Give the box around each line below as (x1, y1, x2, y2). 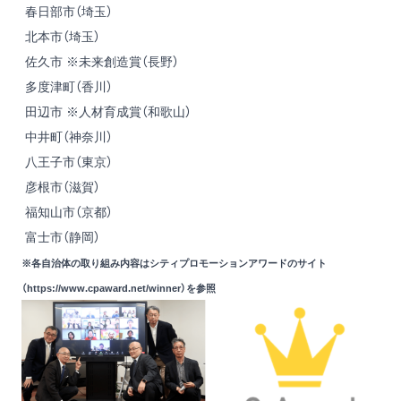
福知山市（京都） (21, 205, 113, 220)
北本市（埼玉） (21, 30, 100, 45)
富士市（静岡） (21, 230, 100, 245)
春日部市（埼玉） (21, 4, 113, 20)
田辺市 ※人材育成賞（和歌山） (21, 105, 192, 120)
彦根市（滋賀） (21, 180, 100, 195)
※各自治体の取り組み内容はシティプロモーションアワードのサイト (21, 258, 327, 269)
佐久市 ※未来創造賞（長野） (21, 55, 179, 70)
